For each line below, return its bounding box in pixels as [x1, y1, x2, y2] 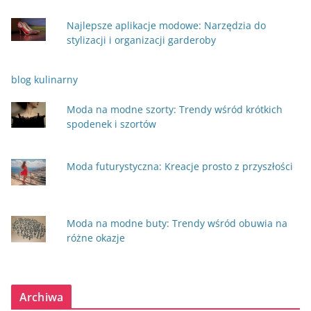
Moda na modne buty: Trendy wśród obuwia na [67, 217, 287, 230]
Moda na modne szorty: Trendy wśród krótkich [67, 102, 283, 116]
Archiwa [19, 289, 64, 305]
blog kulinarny [11, 72, 78, 86]
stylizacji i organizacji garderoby [67, 33, 216, 47]
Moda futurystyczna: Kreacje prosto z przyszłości [67, 160, 293, 174]
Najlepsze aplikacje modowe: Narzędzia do [67, 18, 266, 32]
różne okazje [67, 231, 125, 245]
